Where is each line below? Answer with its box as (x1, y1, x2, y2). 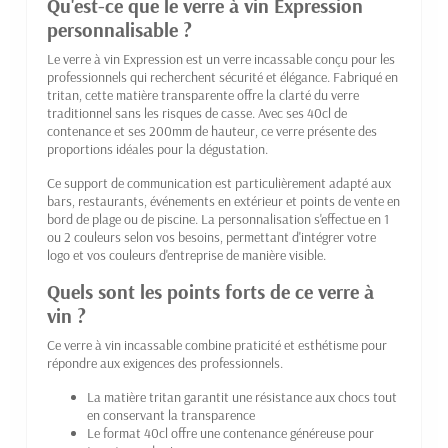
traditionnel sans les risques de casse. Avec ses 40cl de (47, 103, 347, 122)
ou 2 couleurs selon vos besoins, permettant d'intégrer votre (47, 227, 376, 246)
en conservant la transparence (87, 405, 255, 424)
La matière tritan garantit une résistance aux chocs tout (87, 387, 397, 406)
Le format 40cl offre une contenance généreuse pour (87, 423, 374, 442)
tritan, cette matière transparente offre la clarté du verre (47, 85, 359, 104)
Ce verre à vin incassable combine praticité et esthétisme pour (47, 335, 387, 354)
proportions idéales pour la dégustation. (47, 139, 268, 158)
